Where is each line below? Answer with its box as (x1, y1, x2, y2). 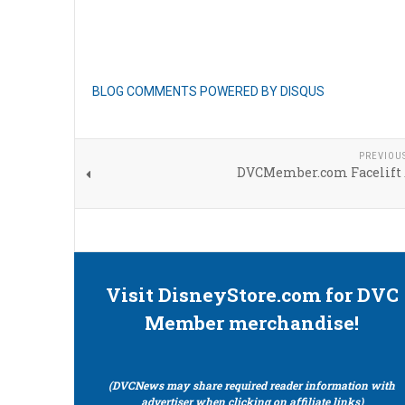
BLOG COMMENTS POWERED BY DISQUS (92, 84, 325, 99)
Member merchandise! (145, 310, 360, 335)
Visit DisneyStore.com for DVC (105, 282, 399, 307)
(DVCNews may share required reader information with (108, 378, 396, 392)
